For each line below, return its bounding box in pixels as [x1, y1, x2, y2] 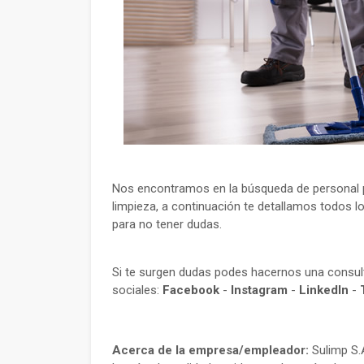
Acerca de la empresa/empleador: [112, 343, 309, 357]
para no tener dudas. [112, 217, 222, 232]
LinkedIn [299, 283, 349, 297]
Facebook [162, 283, 219, 297]
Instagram [231, 283, 288, 297]
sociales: [112, 283, 162, 297]
